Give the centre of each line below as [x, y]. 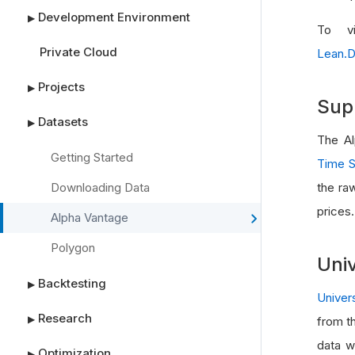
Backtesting [72, 283]
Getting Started [92, 157]
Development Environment [114, 17]
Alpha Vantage [90, 218]
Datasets [63, 122]
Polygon [73, 248]
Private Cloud [78, 52]
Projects [61, 87]
